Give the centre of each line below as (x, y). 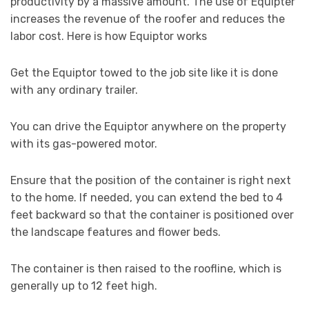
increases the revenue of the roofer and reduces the (148, 19)
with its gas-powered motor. (84, 144)
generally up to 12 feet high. (84, 286)
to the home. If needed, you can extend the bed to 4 (147, 198)
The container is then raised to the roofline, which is (146, 269)
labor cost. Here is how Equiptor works (109, 37)
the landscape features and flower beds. (116, 232)
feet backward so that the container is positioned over (152, 215)
